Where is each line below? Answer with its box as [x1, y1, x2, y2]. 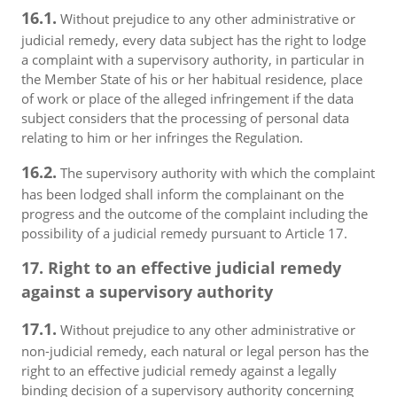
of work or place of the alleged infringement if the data [21, 90, 354, 107]
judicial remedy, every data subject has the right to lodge [21, 31, 366, 49]
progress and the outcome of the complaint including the [21, 205, 368, 222]
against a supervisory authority [21, 281, 273, 302]
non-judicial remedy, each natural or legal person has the [21, 342, 369, 360]
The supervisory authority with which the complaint [57, 164, 375, 182]
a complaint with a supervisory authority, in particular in [21, 51, 364, 68]
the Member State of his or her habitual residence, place [21, 70, 362, 88]
